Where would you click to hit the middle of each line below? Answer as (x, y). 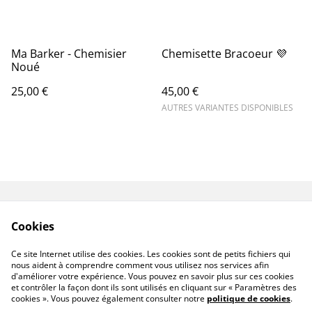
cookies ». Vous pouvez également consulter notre (109, 298)
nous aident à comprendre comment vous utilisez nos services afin (140, 265)
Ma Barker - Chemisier (69, 54)
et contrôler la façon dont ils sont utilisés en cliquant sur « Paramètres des (154, 287)
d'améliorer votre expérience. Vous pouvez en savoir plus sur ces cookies (153, 276)
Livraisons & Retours (99, 221)
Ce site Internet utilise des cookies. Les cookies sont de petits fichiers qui (151, 254)
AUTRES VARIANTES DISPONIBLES (227, 108)
